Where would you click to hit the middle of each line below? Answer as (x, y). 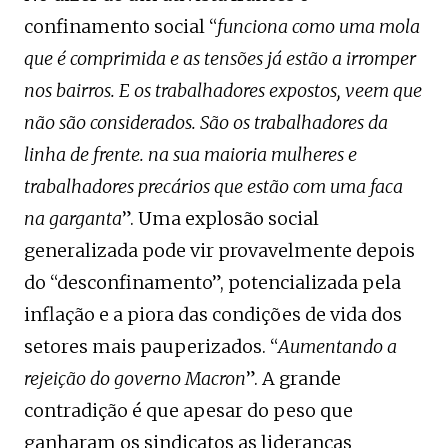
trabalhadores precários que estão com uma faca (213, 187)
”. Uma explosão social (220, 219)
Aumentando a (337, 347)
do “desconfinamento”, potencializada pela (212, 283)
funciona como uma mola (318, 27)
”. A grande (293, 379)
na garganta (73, 219)
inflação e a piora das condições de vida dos (213, 315)
